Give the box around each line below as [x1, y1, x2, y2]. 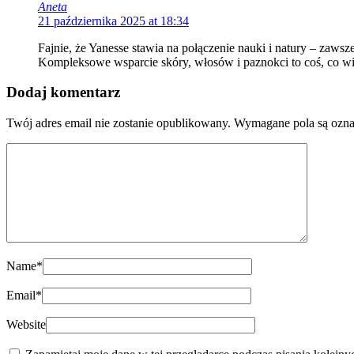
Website [6, 318, 46, 332]
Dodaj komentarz [6, 84, 120, 101]
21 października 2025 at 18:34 [38, 13, 189, 28]
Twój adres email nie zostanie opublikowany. [6, 116, 231, 130]
